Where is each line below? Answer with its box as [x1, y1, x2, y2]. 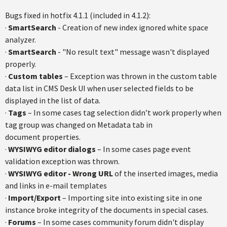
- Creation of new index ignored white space [58, 22, 208, 32]
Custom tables [8, 71, 63, 81]
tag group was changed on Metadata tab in [5, 120, 153, 130]
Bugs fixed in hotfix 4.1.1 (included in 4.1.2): [5, 10, 150, 20]
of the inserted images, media [113, 168, 218, 178]
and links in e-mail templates [5, 180, 107, 191]
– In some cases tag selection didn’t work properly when [28, 107, 221, 118]
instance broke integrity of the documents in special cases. [5, 205, 208, 215]
